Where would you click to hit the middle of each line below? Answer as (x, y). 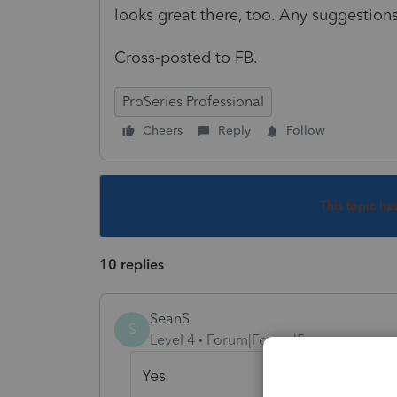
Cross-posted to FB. (186, 57)
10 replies (132, 264)
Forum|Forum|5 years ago (289, 339)
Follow (306, 130)
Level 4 (172, 339)
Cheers (163, 130)
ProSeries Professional (193, 101)
